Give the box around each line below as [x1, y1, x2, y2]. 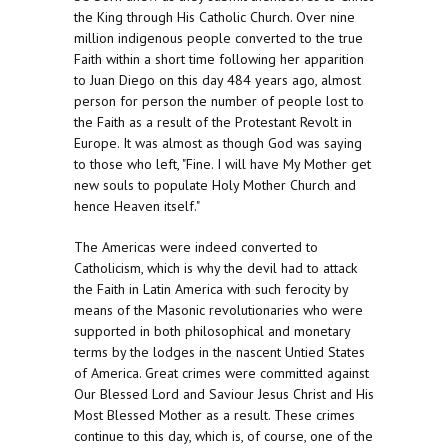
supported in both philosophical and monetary [74, 322, 350, 341]
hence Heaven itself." [74, 197, 200, 216]
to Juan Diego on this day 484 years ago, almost [74, 71, 361, 90]
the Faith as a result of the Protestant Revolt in [74, 113, 352, 132]
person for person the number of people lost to [74, 92, 364, 111]
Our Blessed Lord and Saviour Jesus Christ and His [74, 385, 374, 404]
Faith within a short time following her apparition [74, 50, 364, 69]
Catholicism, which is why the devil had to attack [74, 259, 357, 278]
